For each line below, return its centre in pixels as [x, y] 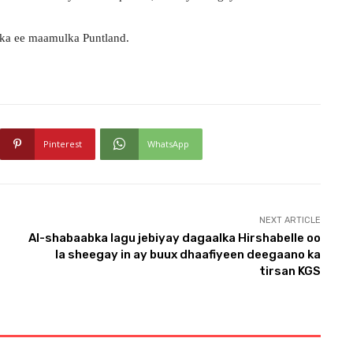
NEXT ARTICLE [290, 220]
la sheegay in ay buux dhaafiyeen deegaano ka [188, 254]
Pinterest [63, 143]
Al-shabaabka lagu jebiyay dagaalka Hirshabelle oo [174, 238]
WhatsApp [168, 143]
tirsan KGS [290, 271]
